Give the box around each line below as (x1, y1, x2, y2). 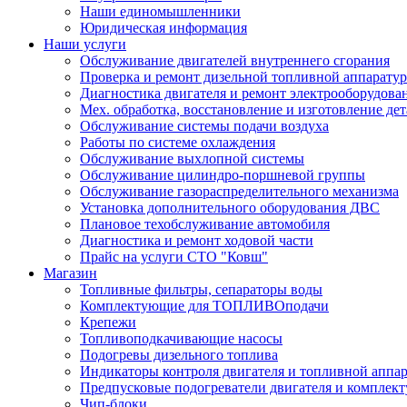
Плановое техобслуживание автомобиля (80, 216, 330, 232)
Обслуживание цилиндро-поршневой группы (80, 167, 365, 183)
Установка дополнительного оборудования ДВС (80, 200, 380, 215)
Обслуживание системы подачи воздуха (80, 118, 329, 134)
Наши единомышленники (80, 4, 241, 19)
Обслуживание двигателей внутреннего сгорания (80, 53, 390, 68)
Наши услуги (44, 36, 126, 52)
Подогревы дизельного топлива (80, 347, 278, 362)
